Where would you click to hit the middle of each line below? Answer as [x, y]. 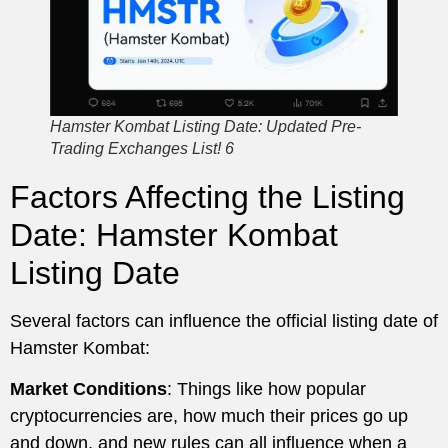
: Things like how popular [266, 389]
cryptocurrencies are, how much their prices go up [209, 416]
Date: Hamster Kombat [174, 235]
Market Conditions [88, 389]
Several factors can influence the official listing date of [224, 321]
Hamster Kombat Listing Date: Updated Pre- [205, 127]
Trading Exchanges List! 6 [142, 149]
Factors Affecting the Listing [207, 197]
